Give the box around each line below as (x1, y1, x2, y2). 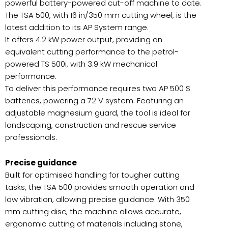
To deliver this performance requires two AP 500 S (5, 82, 190, 94)
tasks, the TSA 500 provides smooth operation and (5, 181, 194, 192)
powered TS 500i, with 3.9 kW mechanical (5, 58, 157, 69)
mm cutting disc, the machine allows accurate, (5, 206, 181, 217)
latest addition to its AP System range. (5, 21, 149, 33)
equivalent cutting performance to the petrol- (5, 46, 179, 57)
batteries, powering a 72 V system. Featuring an (5, 95, 184, 106)
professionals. (5, 131, 57, 142)
